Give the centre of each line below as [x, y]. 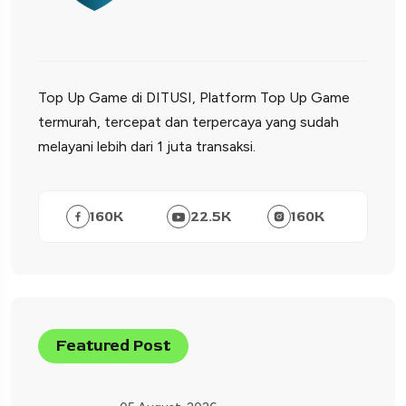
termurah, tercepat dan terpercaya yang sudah [188, 122]
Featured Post [113, 346]
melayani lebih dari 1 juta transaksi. [147, 147]
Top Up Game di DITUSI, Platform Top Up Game [194, 98]
